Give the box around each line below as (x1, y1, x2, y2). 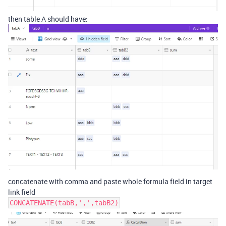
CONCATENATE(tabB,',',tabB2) (10, 198, 119, 207)
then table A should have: (8, 14, 88, 24)
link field (8, 187, 35, 197)
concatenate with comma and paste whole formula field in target (8, 176, 212, 186)
